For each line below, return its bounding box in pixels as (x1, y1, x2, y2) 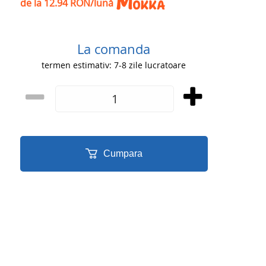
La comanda (77, 40, 151, 58)
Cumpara (103, 148, 142, 159)
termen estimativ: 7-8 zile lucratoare (42, 59, 186, 71)
